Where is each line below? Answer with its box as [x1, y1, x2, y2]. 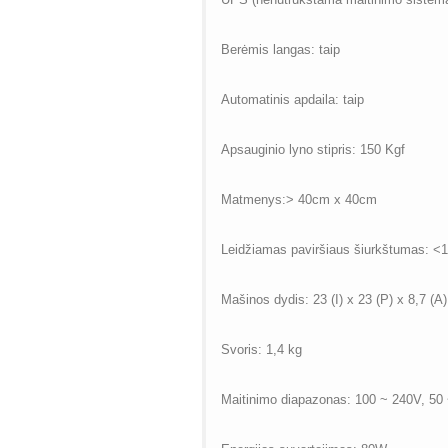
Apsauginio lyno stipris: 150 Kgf [220, 142, 405, 158]
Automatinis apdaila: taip [220, 92, 364, 108]
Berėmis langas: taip [220, 42, 340, 58]
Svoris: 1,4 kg [220, 342, 302, 358]
